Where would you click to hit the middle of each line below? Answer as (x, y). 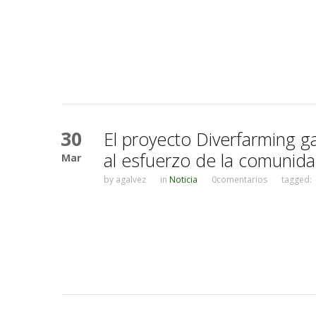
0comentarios (239, 179)
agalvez (131, 179)
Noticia (183, 179)
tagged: (297, 179)
